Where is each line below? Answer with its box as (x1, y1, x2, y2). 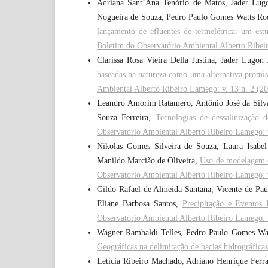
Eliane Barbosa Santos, (97, 199, 182, 209)
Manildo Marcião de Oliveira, (97, 156, 200, 166)
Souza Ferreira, (97, 113, 156, 123)
